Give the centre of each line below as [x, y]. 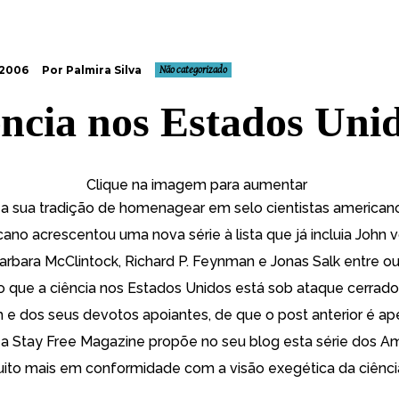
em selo [236, 208]
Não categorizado [193, 70]
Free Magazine [96, 342]
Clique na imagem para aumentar [196, 185]
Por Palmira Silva [92, 70]
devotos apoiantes [146, 315]
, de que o [243, 315]
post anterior [320, 315]
